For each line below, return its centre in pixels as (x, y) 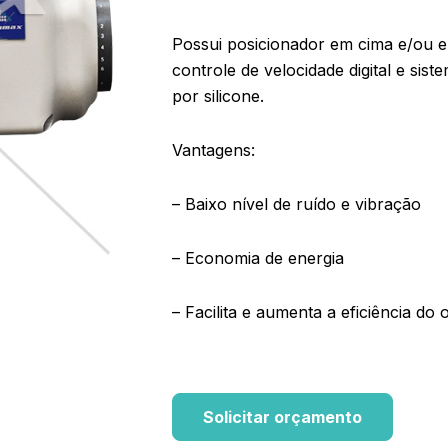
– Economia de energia (258, 257)
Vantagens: (213, 149)
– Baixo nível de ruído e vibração (296, 203)
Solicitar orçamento (282, 416)
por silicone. (218, 95)
